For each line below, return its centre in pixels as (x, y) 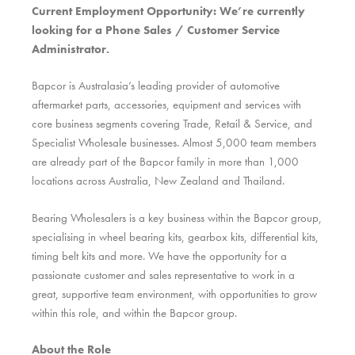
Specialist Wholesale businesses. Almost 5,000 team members (174, 143)
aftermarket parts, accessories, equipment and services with (166, 105)
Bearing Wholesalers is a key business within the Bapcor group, (177, 218)
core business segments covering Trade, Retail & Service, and (172, 124)
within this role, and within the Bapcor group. (134, 313)
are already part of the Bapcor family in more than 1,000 (165, 162)
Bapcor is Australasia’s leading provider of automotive (156, 86)
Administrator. (71, 49)
